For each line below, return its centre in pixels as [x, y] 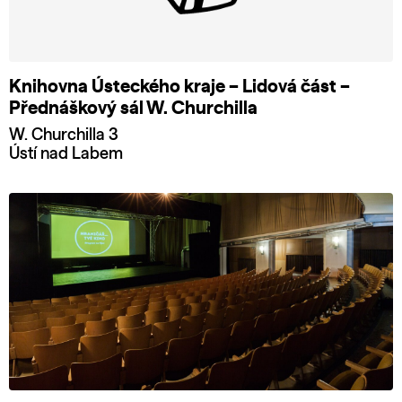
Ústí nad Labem [66, 154]
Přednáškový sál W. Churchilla [133, 108]
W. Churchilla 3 [64, 135]
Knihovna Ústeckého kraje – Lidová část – [179, 87]
